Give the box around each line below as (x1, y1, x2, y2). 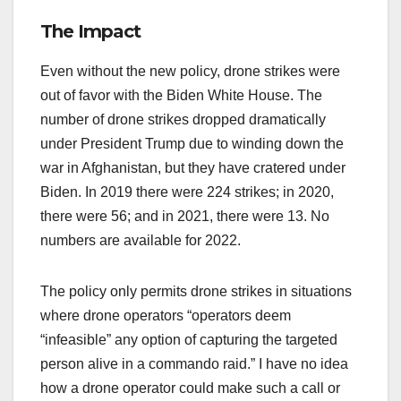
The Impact (40, 21, 141, 43)
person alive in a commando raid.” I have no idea (40, 356, 348, 372)
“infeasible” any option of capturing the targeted (40, 332, 337, 348)
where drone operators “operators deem (40, 308, 291, 324)
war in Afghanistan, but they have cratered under (40, 160, 346, 176)
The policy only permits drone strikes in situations (40, 284, 352, 300)
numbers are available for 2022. (40, 233, 241, 249)
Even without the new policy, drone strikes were (40, 64, 340, 80)
